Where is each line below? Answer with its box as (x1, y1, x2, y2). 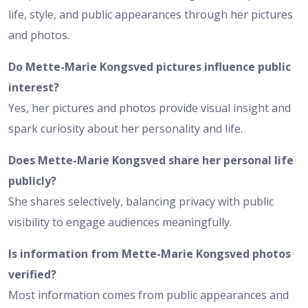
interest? (8, 79, 59, 95)
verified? (8, 266, 56, 282)
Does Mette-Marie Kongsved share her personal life (8, 152, 294, 168)
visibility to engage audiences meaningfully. (8, 214, 232, 230)
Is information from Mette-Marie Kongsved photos (8, 245, 291, 261)
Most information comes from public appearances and (8, 287, 289, 302)
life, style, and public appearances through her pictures (8, 6, 293, 22)
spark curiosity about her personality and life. (8, 120, 243, 136)
